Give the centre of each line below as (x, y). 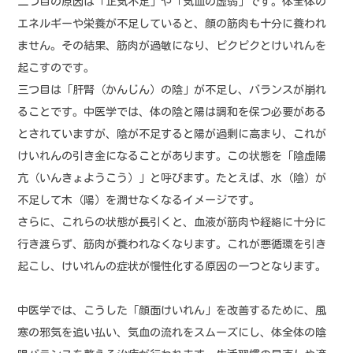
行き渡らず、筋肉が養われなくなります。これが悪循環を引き (172, 245)
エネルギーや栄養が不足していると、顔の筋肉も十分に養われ (172, 24)
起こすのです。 (56, 68)
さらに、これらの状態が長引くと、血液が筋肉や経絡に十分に (172, 223)
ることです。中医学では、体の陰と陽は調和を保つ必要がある (172, 112)
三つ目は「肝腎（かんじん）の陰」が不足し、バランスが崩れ (172, 90)
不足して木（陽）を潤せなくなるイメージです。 (139, 201)
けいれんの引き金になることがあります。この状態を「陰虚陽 (172, 156)
